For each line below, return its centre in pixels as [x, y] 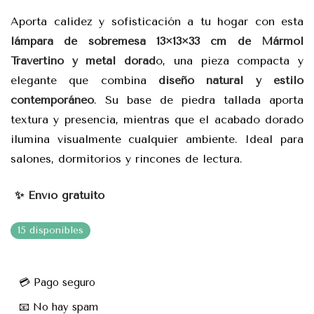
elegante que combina [84, 80]
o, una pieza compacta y [230, 60]
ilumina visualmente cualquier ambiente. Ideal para [157, 139]
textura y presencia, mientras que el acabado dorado [157, 119]
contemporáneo [52, 100]
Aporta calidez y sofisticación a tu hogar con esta [157, 21]
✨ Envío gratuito [57, 195]
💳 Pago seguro [57, 282]
